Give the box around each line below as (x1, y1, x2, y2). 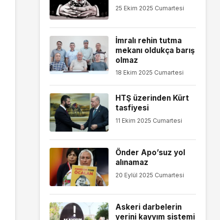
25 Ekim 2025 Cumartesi (115, 4, 184, 12)
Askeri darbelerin (115, 202, 182, 212)
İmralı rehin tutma (115, 35, 182, 45)
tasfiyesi (115, 103, 149, 113)
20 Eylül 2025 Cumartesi (115, 171, 184, 179)
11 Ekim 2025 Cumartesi (115, 116, 182, 124)
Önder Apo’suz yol (115, 148, 185, 158)
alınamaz (115, 158, 148, 167)
